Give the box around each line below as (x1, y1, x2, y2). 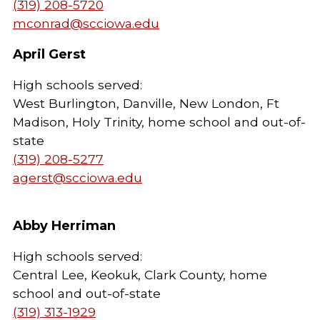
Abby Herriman (13, 218, 116, 234)
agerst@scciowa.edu (13, 170, 142, 185)
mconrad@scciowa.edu (13, 16, 159, 31)
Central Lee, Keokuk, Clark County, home (13, 267, 267, 282)
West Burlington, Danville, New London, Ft (13, 96, 279, 111)
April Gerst (13, 46, 86, 62)
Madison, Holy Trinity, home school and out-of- (13, 114, 306, 129)
